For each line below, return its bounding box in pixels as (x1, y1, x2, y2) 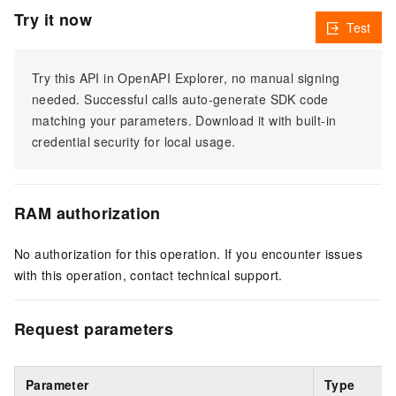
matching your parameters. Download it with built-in (32, 111, 337, 130)
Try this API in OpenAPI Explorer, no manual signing (32, 69, 340, 88)
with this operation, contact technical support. (14, 266, 283, 285)
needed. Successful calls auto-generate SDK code (32, 90, 329, 109)
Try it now (14, 8, 92, 31)
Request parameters (14, 317, 174, 341)
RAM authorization (14, 202, 161, 225)
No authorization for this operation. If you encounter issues (14, 245, 362, 263)
